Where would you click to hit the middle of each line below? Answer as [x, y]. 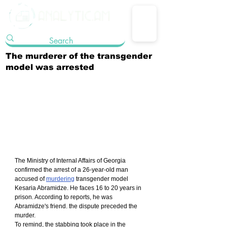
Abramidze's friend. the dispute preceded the [77, 206]
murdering [60, 179]
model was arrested [50, 67]
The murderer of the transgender [79, 56]
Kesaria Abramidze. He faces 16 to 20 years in [79, 188]
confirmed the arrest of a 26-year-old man [72, 169]
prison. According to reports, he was [64, 197]
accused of [30, 179]
